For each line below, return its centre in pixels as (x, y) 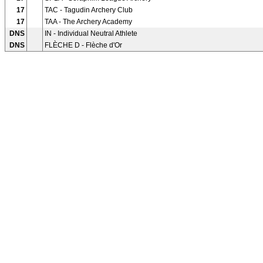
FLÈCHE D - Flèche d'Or (83, 45)
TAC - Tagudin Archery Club (89, 10)
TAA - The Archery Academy (88, 22)
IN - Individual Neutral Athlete (91, 33)
